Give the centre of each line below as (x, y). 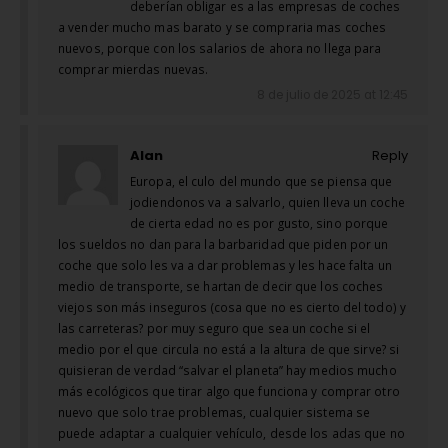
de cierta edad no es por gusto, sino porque (259, 223)
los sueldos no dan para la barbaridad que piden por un (223, 244)
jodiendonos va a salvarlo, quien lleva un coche (267, 202)
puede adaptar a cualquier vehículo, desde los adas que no (231, 433)
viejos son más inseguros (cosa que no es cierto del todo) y (232, 307)
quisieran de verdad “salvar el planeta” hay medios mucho (227, 370)
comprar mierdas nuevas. (133, 69)
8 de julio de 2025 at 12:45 (332, 95)
